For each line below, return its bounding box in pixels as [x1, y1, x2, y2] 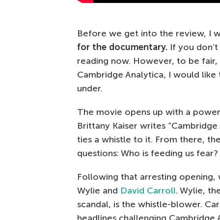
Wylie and [77, 185, 120, 196]
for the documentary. [77, 42, 167, 53]
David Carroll [120, 185, 176, 196]
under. [77, 83, 103, 94]
